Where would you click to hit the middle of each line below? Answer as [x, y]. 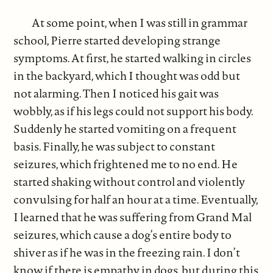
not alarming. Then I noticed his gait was [116, 93]
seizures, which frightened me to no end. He [126, 164]
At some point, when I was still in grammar [140, 22]
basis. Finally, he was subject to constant [115, 146]
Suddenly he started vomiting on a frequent [125, 128]
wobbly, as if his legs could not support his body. [133, 111]
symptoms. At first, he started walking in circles [133, 58]
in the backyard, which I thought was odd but [127, 75]
